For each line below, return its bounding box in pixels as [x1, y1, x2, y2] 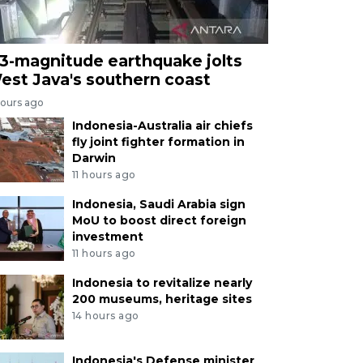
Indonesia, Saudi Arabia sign [71, 196, 246, 211]
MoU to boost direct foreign [71, 212, 246, 228]
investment [71, 228, 143, 244]
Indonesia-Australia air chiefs [71, 118, 253, 134]
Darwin [71, 151, 116, 166]
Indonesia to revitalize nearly [71, 275, 252, 290]
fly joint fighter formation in [71, 135, 245, 150]
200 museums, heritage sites [71, 291, 252, 306]
